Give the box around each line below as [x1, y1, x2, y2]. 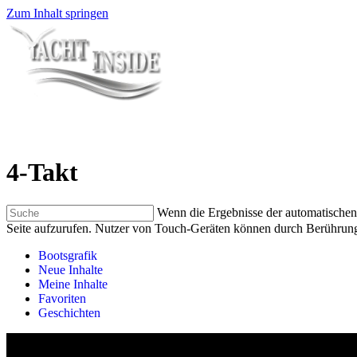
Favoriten [38, 291, 86, 305]
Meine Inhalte [38, 277, 108, 291]
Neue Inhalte [38, 262, 103, 277]
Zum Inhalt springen [6, 6, 108, 20]
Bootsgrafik [38, 248, 97, 262]
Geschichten [38, 305, 100, 320]
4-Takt [6, 158, 78, 187]
